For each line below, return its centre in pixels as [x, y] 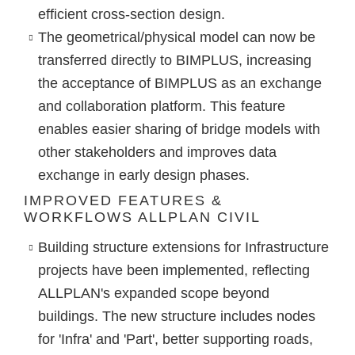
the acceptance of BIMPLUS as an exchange [179, 84]
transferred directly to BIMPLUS [138, 61]
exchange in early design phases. [143, 176]
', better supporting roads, [232, 340]
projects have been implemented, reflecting [174, 271]
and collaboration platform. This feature [161, 107]
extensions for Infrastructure [238, 248]
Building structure [93, 248]
